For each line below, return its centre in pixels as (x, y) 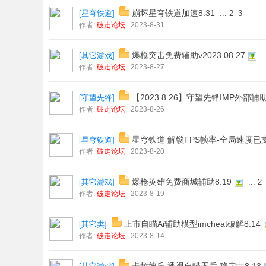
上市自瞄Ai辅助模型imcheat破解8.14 (192, 224)
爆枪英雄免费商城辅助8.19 (182, 182)
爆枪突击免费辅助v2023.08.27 (189, 55)
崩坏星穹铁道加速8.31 (173, 13)
